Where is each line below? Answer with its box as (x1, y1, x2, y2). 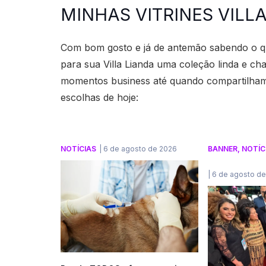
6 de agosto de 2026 (103, 144, 177, 153)
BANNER (207, 144, 237, 153)
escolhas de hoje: (61, 91, 138, 103)
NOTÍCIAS (61, 144, 96, 153)
